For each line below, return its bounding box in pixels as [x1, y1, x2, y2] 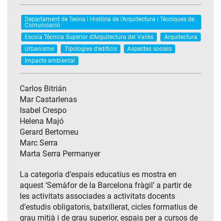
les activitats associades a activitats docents [20, 191, 175, 201]
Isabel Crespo [20, 106, 67, 115]
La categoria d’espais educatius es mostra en [20, 170, 177, 180]
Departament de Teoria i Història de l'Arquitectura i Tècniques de [25, 15, 195, 23]
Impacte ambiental [25, 57, 75, 64]
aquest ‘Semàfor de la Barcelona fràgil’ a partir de [20, 181, 191, 190]
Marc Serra [20, 138, 58, 148]
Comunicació [25, 21, 61, 29]
